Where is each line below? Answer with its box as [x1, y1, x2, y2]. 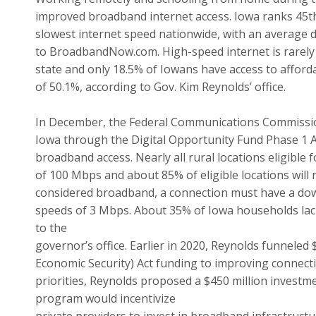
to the [35, 219, 67, 236]
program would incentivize [35, 290, 176, 306]
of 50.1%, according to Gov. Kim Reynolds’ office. [35, 78, 286, 95]
